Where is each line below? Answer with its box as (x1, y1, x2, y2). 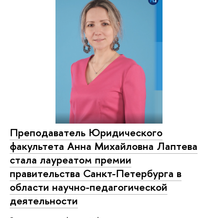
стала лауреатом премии (10, 152, 131, 167)
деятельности (10, 193, 78, 208)
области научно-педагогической (10, 180, 167, 195)
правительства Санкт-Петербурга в (10, 166, 182, 181)
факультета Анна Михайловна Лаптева (10, 139, 198, 154)
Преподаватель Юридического (10, 125, 163, 140)
